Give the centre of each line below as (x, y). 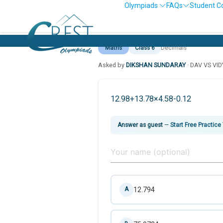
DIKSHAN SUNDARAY (156, 65)
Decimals (174, 48)
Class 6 (145, 48)
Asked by (112, 65)
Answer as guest (140, 125)
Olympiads (142, 5)
